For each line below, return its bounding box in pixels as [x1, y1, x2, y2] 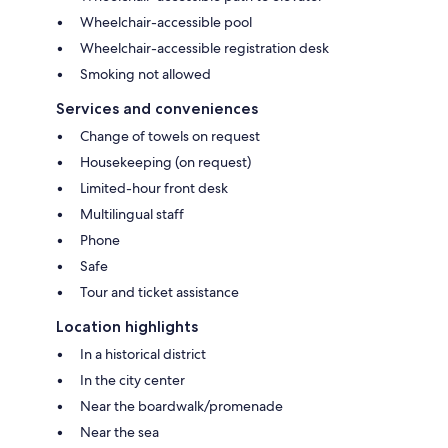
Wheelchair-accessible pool [80, 12, 252, 31]
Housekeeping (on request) [80, 152, 251, 171]
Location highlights [56, 316, 198, 336]
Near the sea [80, 422, 159, 441]
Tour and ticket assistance [80, 282, 239, 301]
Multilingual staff [80, 204, 184, 223]
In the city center [80, 370, 185, 389]
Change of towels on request [80, 126, 260, 145]
